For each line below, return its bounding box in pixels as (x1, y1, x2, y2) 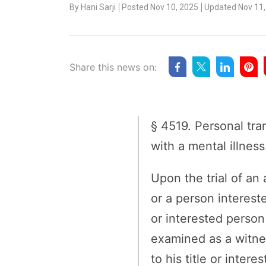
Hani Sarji (81, 2, 116, 12)
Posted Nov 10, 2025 (122, 2, 198, 12)
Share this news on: (69, 61, 157, 73)
